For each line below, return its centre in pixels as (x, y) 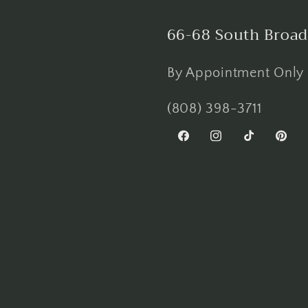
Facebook (203, 144)
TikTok (259, 144)
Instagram (237, 144)
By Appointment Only (235, 73)
